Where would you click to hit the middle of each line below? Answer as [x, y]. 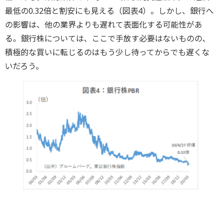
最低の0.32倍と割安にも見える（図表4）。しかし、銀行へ [109, 11]
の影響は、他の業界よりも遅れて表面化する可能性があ [104, 24]
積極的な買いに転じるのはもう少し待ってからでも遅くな [107, 52]
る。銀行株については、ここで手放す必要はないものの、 [108, 38]
